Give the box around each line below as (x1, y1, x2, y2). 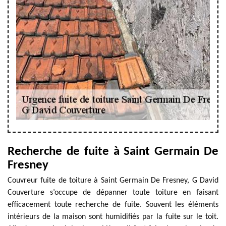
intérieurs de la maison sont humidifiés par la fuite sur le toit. (8, 213, 218, 221)
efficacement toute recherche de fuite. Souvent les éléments (8, 201, 218, 209)
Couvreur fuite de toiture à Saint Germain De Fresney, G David (8, 177, 218, 185)
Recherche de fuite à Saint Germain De (8, 145, 218, 158)
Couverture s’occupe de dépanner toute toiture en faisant (8, 189, 218, 197)
